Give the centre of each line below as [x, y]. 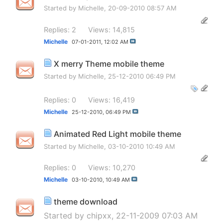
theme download [86, 201]
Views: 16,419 [111, 100]
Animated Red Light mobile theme [117, 134]
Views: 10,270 [112, 168]
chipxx [99, 215]
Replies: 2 [60, 29]
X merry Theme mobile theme [109, 63]
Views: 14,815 [111, 29]
